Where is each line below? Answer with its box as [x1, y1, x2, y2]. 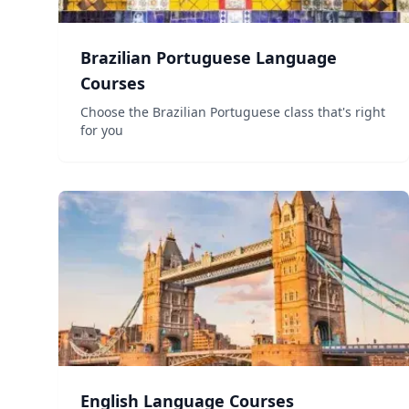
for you [80, 121, 123, 139]
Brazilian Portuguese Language [80, 47, 337, 68]
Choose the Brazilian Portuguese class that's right [80, 103, 385, 121]
